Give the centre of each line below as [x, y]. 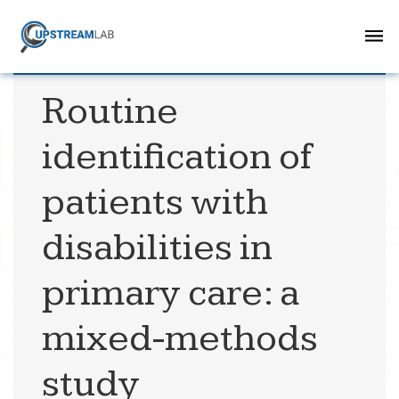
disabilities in [158, 248]
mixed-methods [180, 339]
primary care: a [171, 293]
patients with [155, 203]
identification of [178, 157]
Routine [110, 112]
